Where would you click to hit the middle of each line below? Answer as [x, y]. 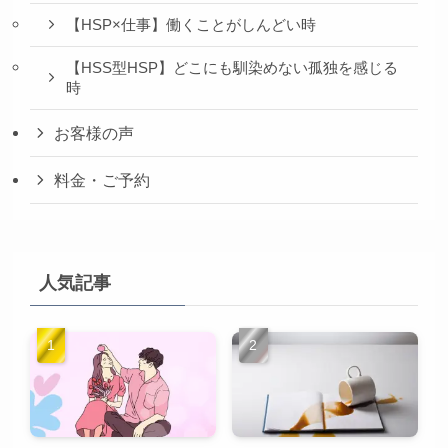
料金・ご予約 [101, 180]
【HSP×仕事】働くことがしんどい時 [190, 25]
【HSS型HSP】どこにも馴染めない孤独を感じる [231, 67]
